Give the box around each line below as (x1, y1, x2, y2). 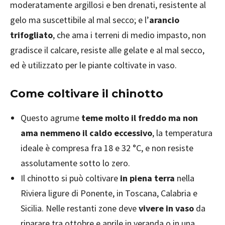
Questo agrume (21, 112, 81, 124)
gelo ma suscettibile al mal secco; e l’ (10, 14, 149, 26)
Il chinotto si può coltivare (21, 172, 120, 184)
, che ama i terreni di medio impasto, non (53, 29, 206, 41)
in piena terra (120, 172, 175, 184)
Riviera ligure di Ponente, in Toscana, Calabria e (21, 187, 197, 199)
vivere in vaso (139, 202, 194, 214)
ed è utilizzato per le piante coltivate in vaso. (10, 59, 177, 71)
